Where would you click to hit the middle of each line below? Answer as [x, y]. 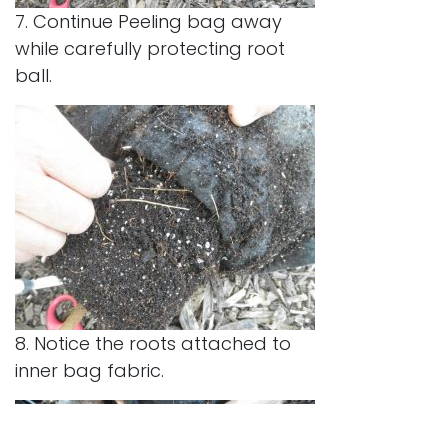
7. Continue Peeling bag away [148, 21]
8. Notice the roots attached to [153, 343]
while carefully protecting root [150, 48]
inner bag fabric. [89, 370]
